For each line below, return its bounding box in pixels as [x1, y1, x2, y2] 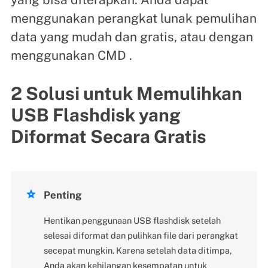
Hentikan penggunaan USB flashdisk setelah [43, 215, 221, 226]
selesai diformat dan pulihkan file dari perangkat [43, 230, 238, 240]
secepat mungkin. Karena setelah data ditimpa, [43, 245, 232, 255]
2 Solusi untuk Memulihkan [10, 82, 242, 104]
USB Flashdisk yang [10, 103, 181, 126]
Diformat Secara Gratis [10, 125, 206, 147]
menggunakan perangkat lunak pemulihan [10, 10, 257, 26]
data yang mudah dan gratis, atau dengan [10, 29, 253, 44]
